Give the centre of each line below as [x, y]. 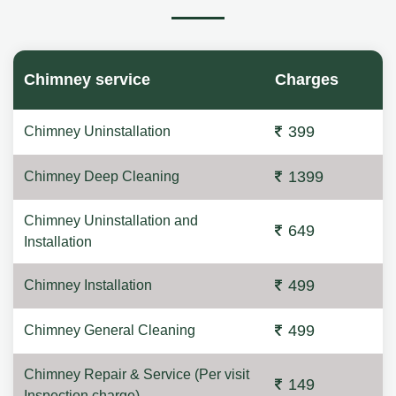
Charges [307, 80]
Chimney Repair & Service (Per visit [137, 374]
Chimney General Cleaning [110, 330]
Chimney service [87, 80]
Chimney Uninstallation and [111, 221]
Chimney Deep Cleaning [102, 176]
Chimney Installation [88, 285]
